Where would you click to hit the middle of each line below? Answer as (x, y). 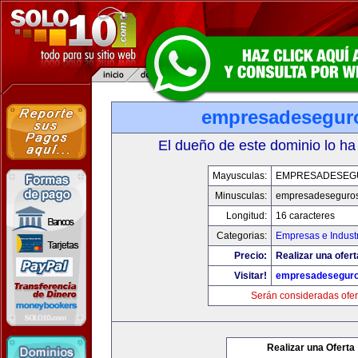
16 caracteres (305, 216)
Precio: (251, 256)
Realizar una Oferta (311, 348)
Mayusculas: (240, 176)
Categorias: (242, 236)
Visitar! (251, 276)
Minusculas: (241, 196)
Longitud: (247, 216)
